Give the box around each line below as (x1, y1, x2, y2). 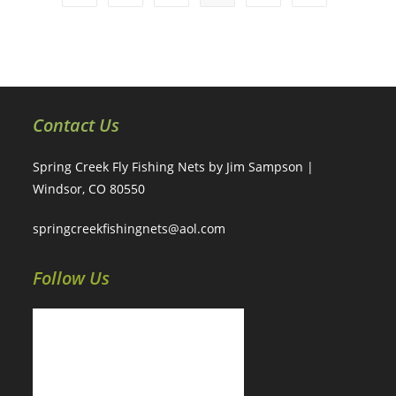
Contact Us (33, 113, 120, 138)
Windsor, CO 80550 (33, 180, 146, 198)
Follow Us (33, 266, 110, 291)
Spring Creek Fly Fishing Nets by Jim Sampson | (33, 158, 315, 176)
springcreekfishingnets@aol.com (33, 220, 226, 238)
